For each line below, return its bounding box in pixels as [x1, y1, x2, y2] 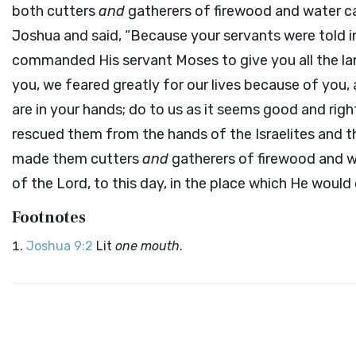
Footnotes [12, 207, 86, 228]
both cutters [12, 2, 99, 20]
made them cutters [12, 150, 142, 168]
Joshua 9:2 [26, 238, 93, 253]
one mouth [115, 238, 180, 253]
